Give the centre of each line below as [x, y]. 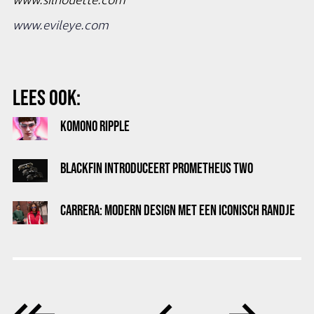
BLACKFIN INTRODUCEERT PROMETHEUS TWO [157, 168]
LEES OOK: [47, 97]
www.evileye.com [61, 26]
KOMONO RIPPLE [95, 126]
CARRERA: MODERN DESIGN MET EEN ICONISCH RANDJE [178, 210]
